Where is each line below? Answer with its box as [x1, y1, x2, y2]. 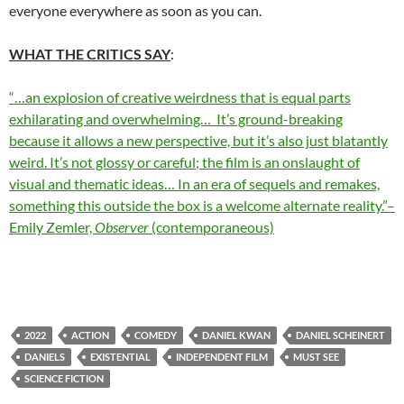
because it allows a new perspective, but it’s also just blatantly [9, 131, 388, 149]
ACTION [71, 328, 109, 341]
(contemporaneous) [151, 217, 274, 235]
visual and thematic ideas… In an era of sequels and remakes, [9, 174, 380, 192]
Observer [95, 217, 151, 235]
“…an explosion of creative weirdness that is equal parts [9, 87, 351, 106]
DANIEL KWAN [202, 328, 271, 341]
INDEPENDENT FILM [176, 350, 268, 363]
